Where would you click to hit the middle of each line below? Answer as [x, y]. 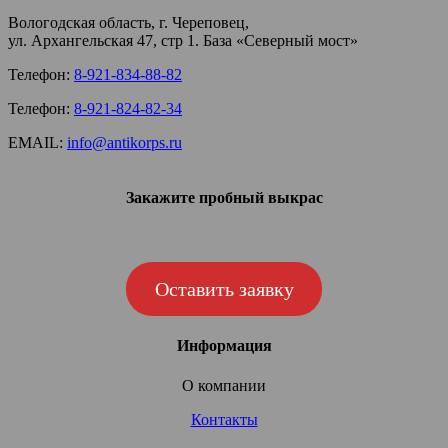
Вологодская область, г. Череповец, [128, 22]
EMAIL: [37, 142]
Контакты [224, 419]
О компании [224, 385]
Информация [224, 346]
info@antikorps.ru [124, 142]
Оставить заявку [224, 288]
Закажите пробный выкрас [224, 198]
